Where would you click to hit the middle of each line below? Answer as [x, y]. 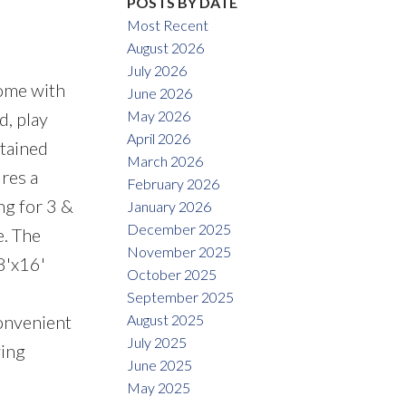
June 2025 [160, 364]
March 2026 [165, 160]
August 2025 [166, 319]
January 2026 [169, 206]
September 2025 [181, 296]
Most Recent [168, 24]
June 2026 [160, 92]
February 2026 [174, 183]
